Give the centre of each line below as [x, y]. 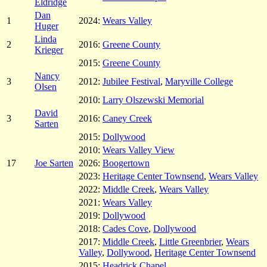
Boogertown [126, 163]
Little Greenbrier [190, 241]
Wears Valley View [139, 150]
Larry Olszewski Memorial [153, 100]
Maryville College [199, 81]
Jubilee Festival [131, 81]
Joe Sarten [54, 163]
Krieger [49, 49]
